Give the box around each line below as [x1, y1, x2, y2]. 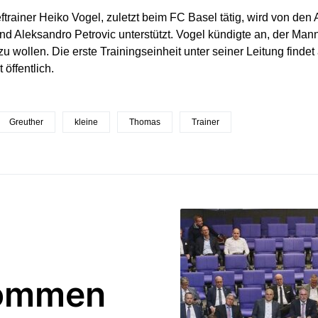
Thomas [129, 117, 160, 127]
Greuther [9, 117, 43, 127]
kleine [75, 117, 98, 127]
